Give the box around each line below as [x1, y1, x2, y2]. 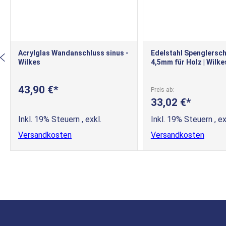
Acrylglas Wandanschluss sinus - [18, 48, 129, 57]
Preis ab [150, 86, 173, 93]
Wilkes [18, 58, 40, 66]
